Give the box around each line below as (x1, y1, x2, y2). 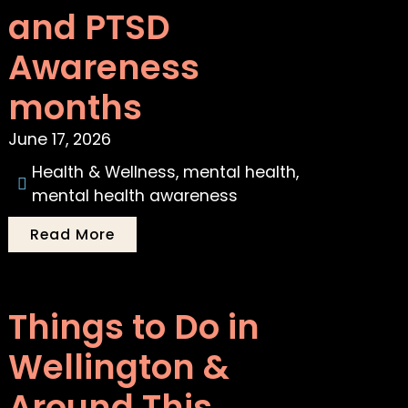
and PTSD (8, 4, 171, 52)
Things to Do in (8, 303, 260, 352)
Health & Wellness (32, 161, 177, 184)
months (8, 84, 143, 132)
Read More (30, 224, 116, 246)
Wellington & (8, 343, 230, 392)
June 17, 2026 (8, 128, 112, 151)
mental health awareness (32, 185, 239, 208)
